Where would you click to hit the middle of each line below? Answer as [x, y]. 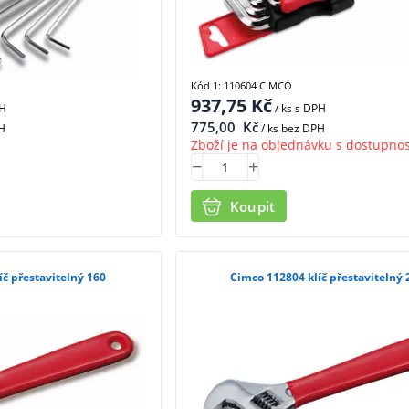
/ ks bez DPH [291, 129]
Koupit [252, 206]
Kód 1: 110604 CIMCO [241, 86]
